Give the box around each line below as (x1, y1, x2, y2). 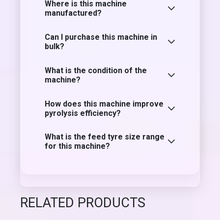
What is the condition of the (45, 65, 147, 75)
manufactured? (45, 8, 102, 18)
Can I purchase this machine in (45, 32, 158, 42)
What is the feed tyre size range (45, 132, 165, 142)
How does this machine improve (45, 99, 164, 109)
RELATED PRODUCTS (20, 194, 146, 211)
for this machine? (45, 141, 110, 151)
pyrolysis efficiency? (45, 108, 121, 118)
